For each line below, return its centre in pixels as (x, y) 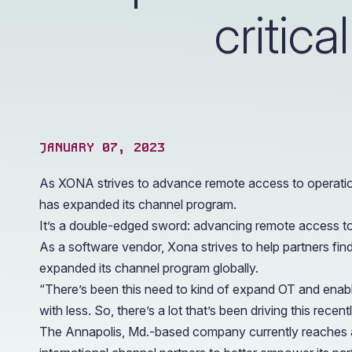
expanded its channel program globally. (149, 268)
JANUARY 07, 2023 (102, 147)
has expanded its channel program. (138, 204)
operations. (119, 8)
